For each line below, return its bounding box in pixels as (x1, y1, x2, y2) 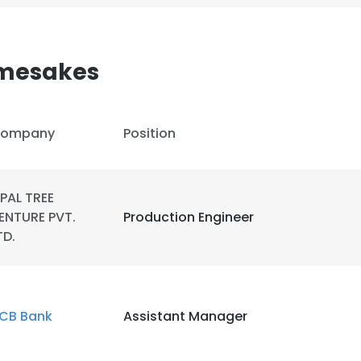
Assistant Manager (123, 307, 247, 326)
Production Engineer (123, 208, 254, 226)
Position (123, 124, 176, 143)
